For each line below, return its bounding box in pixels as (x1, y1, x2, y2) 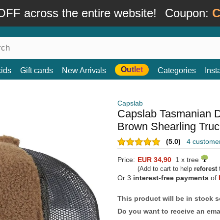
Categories (158, 66, 196, 75)
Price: (117, 156, 135, 164)
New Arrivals (62, 66, 106, 75)
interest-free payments (133, 174, 209, 182)
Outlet (121, 65, 143, 74)
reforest (194, 165, 217, 172)
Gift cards (20, 66, 53, 75)
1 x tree (171, 156, 201, 164)
